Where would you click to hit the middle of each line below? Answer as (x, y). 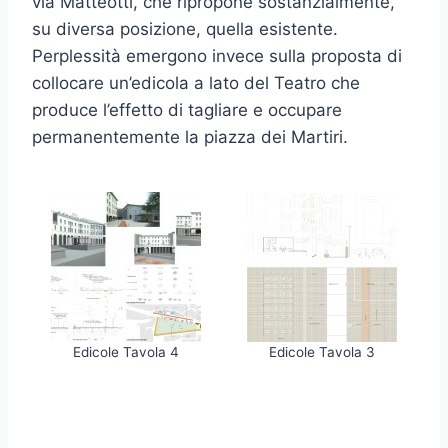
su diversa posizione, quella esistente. (185, 29)
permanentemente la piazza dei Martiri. (190, 137)
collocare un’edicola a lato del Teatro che (196, 83)
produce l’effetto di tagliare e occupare (187, 110)
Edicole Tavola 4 (125, 351)
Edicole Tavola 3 (322, 351)
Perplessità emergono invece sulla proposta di (217, 56)
